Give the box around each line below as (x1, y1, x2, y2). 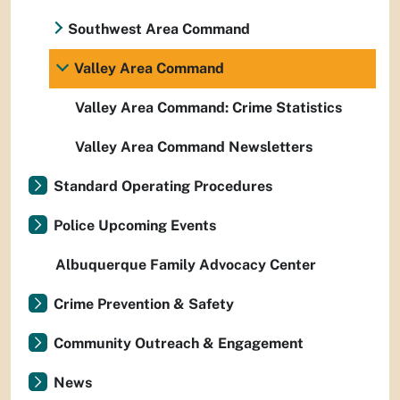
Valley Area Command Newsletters (75, 138, 312, 155)
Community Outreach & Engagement (54, 335, 304, 352)
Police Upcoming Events (54, 217, 216, 234)
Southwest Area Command (68, 21, 250, 37)
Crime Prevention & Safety (54, 296, 234, 312)
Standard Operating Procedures (54, 178, 272, 195)
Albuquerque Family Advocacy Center (55, 256, 316, 273)
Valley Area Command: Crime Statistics (75, 99, 342, 116)
